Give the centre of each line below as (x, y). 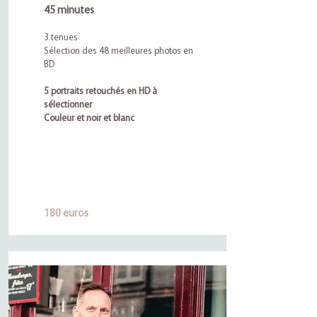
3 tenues (62, 38)
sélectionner (68, 105)
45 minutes (69, 11)
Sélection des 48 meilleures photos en (118, 51)
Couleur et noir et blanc (89, 119)
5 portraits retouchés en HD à (100, 92)
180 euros (66, 214)
